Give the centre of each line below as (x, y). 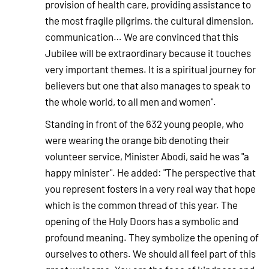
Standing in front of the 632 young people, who (144, 124)
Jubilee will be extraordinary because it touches (148, 53)
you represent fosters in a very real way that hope (150, 189)
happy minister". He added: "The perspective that (150, 173)
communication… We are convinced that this (142, 37)
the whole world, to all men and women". (131, 102)
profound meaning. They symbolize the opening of (152, 237)
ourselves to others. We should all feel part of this (150, 254)
